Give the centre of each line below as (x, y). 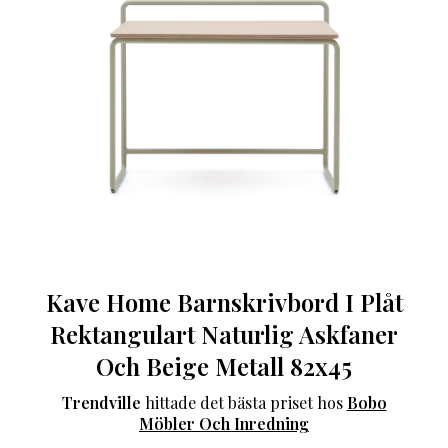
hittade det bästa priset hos (243, 403)
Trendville (101, 403)
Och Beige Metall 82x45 (224, 366)
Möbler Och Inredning (224, 424)
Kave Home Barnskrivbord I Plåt (224, 302)
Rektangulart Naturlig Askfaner (224, 334)
